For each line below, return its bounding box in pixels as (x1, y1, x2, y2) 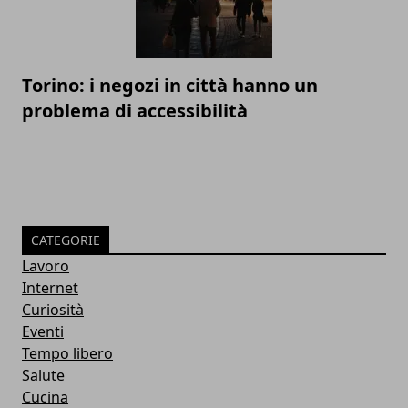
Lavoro (22, 256, 69, 277)
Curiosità (22, 300, 84, 321)
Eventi (22, 321, 64, 342)
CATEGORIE (31, 231, 100, 250)
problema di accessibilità (22, 98, 248, 124)
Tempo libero (22, 343, 113, 364)
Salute (22, 365, 65, 386)
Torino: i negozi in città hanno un (22, 73, 318, 98)
